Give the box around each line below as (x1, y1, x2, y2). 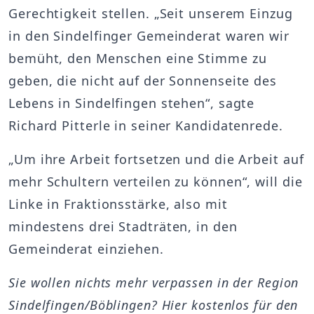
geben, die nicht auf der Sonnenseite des (8, 71, 277, 89)
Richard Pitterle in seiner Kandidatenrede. (8, 116, 283, 134)
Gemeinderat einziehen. (8, 240, 164, 257)
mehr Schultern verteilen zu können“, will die (8, 172, 303, 190)
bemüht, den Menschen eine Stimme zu (8, 49, 267, 67)
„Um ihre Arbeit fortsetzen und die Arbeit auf (8, 150, 304, 168)
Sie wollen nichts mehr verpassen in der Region (8, 273, 299, 291)
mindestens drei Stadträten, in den (8, 217, 238, 235)
